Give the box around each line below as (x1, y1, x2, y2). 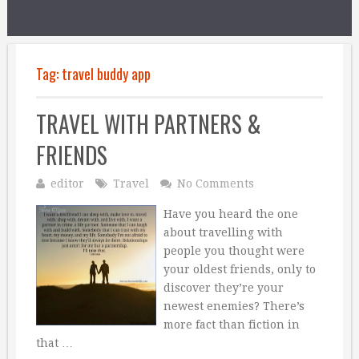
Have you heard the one (163, 208, 298, 220)
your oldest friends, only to (163, 263, 316, 276)
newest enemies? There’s (163, 300, 305, 313)
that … (36, 337, 73, 349)
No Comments (177, 177, 254, 190)
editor (50, 177, 84, 190)
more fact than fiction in (163, 318, 300, 331)
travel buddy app (62, 63, 151, 84)
